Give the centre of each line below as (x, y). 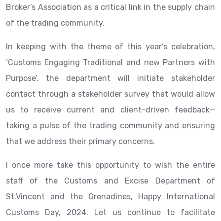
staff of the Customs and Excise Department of (110, 181)
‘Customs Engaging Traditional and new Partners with (110, 62)
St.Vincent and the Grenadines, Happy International (110, 197)
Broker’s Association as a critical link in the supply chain (110, 7)
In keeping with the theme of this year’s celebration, (110, 47)
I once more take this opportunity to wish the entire (110, 165)
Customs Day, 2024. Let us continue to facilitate (110, 212)
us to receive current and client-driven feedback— (110, 110)
